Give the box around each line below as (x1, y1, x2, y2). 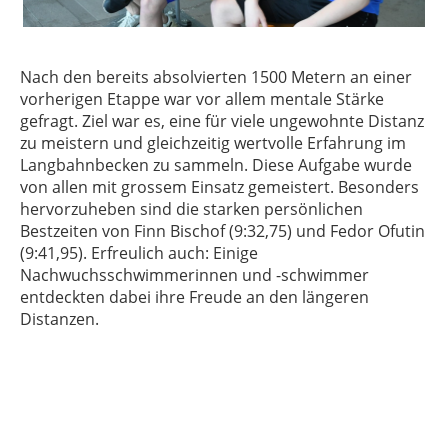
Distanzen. (20, 308, 99, 330)
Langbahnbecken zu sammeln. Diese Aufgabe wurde (20, 154, 412, 176)
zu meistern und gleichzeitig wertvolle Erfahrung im (20, 132, 406, 154)
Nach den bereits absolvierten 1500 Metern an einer (20, 66, 412, 88)
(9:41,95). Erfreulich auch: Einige (20, 242, 258, 264)
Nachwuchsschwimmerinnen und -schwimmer (20, 264, 369, 286)
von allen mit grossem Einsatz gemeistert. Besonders (20, 176, 419, 198)
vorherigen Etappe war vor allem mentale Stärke (20, 88, 384, 110)
